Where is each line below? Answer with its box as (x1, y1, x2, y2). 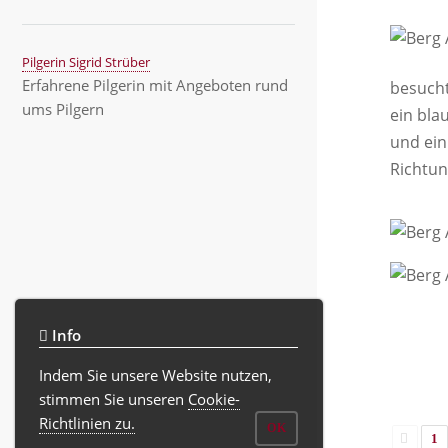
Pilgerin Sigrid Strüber (22, 53, 150, 72)
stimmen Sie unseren (39, 389, 189, 410)
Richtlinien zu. (39, 413, 136, 434)
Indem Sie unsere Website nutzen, (39, 365, 273, 386)
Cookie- (188, 389, 241, 410)
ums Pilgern (22, 99, 104, 120)
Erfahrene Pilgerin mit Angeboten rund (22, 75, 288, 96)
